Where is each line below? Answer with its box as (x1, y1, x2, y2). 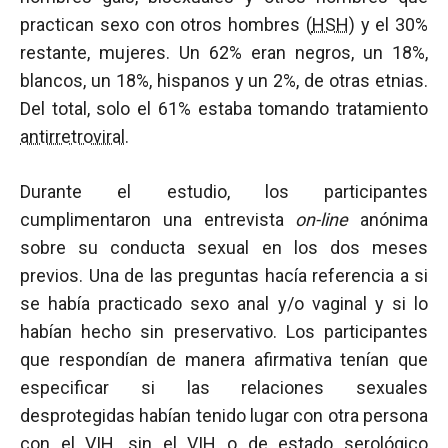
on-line (295, 209, 349, 230)
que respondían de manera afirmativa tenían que (20, 349, 428, 370)
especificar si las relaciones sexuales (20, 377, 428, 398)
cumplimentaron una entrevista (20, 209, 296, 230)
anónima (348, 209, 428, 230)
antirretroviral (20, 126, 125, 147)
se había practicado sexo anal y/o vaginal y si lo (20, 293, 428, 314)
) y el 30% (348, 14, 428, 35)
